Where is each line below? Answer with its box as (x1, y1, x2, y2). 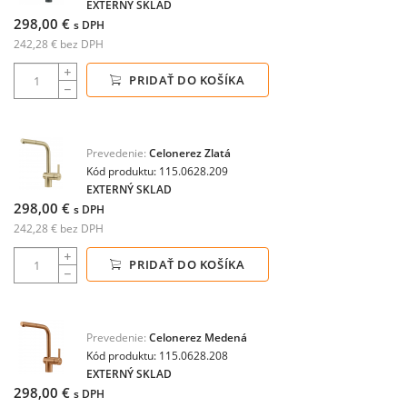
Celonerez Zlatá (149, 145, 231, 161)
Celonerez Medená (149, 330, 247, 345)
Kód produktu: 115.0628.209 (86, 164, 228, 179)
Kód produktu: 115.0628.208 (86, 348, 228, 363)
